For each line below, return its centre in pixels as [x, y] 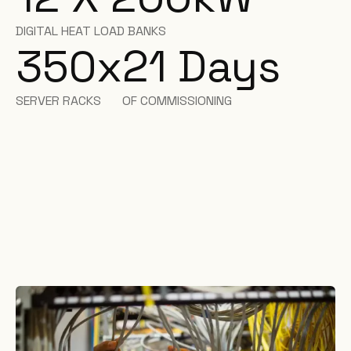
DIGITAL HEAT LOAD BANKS [91, 31]
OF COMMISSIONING [177, 101]
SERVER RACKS [58, 101]
